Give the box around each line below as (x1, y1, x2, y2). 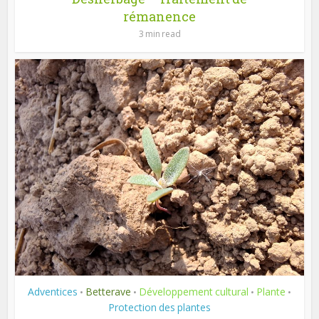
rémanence (123, 7, 196, 25)
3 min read (138, 27, 181, 40)
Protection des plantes (108, 300, 211, 314)
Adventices (28, 284, 78, 298)
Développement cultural (139, 284, 249, 298)
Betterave (85, 284, 131, 298)
